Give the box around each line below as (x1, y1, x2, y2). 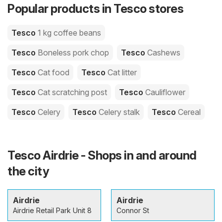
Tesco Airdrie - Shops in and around (7, 148, 197, 163)
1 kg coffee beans (38, 27, 101, 38)
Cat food (38, 67, 69, 77)
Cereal (178, 107, 201, 117)
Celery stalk (99, 107, 140, 117)
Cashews (147, 47, 180, 57)
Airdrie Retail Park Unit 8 (13, 206, 92, 215)
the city (7, 164, 49, 178)
